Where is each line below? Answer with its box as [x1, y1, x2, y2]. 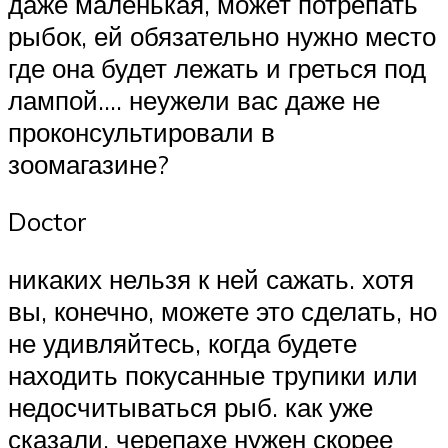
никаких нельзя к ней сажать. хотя [8, 262, 414, 295]
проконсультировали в [8, 115, 275, 148]
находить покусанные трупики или [8, 358, 418, 391]
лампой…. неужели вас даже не [8, 83, 380, 116]
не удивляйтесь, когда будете [8, 326, 357, 359]
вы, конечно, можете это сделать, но [8, 294, 437, 327]
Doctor [8, 205, 87, 238]
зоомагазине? [8, 147, 169, 180]
